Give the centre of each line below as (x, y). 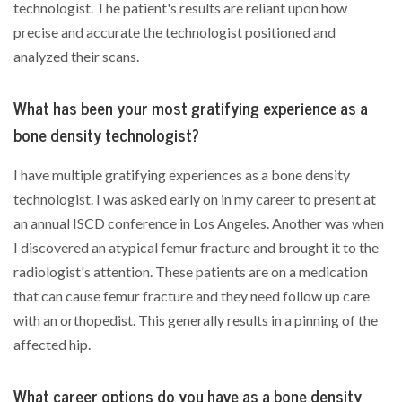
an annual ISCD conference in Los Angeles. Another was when (199, 223)
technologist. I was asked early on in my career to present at (195, 199)
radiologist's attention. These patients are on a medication (191, 271)
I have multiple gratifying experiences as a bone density (182, 175)
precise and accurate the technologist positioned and (175, 32)
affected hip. (52, 344)
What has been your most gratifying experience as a (191, 109)
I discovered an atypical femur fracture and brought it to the (196, 247)
